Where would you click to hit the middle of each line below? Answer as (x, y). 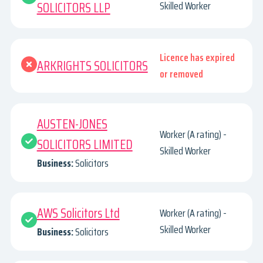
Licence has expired (198, 58)
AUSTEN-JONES (72, 124)
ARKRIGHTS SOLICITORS (92, 66)
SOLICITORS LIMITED (85, 144)
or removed (182, 74)
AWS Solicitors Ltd (78, 213)
